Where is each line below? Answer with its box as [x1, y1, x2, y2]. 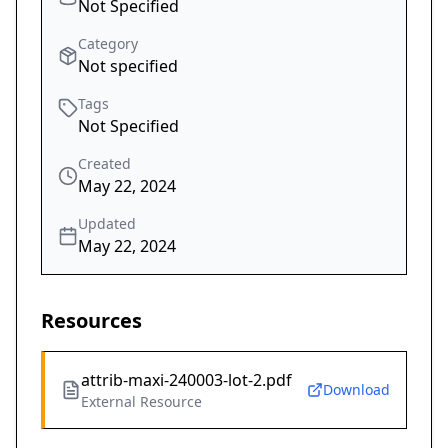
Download [323, 380, 390, 400]
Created [78, 154, 131, 174]
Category [78, 34, 138, 54]
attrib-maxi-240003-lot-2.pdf [81, 369, 292, 392]
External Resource [81, 392, 202, 412]
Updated [78, 214, 136, 234]
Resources [41, 307, 142, 335]
